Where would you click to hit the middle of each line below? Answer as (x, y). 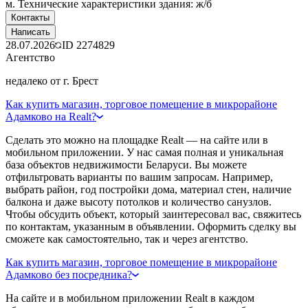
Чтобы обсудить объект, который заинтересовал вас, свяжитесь (153, 214)
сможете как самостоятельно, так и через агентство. (127, 239)
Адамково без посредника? (69, 274)
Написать (31, 32)
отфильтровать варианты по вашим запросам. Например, (139, 177)
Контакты (30, 17)
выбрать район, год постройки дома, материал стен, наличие (148, 189)
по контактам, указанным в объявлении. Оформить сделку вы (151, 226)
